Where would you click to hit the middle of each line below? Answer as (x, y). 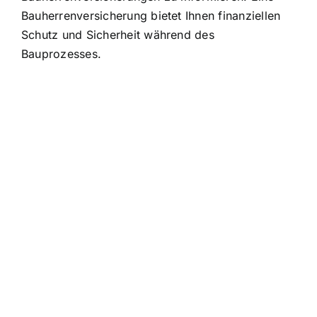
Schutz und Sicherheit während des (118, 34)
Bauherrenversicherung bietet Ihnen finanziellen (151, 15)
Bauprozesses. (62, 53)
